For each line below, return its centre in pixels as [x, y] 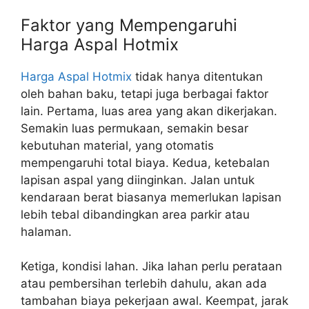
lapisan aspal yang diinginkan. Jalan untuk [138, 180]
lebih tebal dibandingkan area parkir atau [135, 214]
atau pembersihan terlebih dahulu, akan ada [144, 284]
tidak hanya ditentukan [197, 76]
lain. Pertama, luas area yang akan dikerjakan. [149, 111]
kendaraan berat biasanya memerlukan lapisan [151, 197]
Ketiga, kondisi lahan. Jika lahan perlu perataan [151, 267]
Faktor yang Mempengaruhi [129, 25]
